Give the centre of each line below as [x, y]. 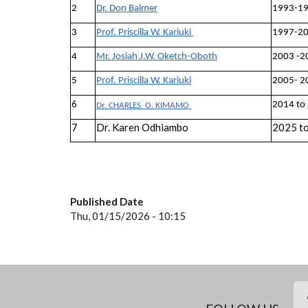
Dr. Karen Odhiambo [142, 127]
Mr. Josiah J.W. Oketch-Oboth [157, 57]
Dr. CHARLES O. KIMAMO [144, 106]
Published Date [107, 201]
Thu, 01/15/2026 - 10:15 [128, 216]
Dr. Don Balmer [127, 9]
